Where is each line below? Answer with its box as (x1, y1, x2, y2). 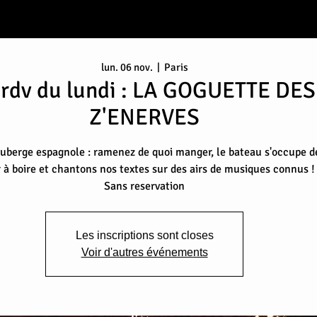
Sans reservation (104, 178, 185, 193)
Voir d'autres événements (81, 246, 208, 258)
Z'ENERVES (89, 103, 200, 131)
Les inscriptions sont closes (75, 229, 214, 241)
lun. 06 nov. (100, 60, 153, 74)
